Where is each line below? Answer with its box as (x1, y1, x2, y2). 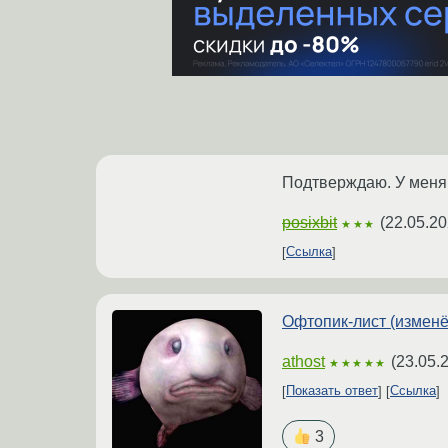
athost (282, 352, 325, 370)
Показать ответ (286, 383, 378, 399)
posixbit (282, 213, 337, 231)
